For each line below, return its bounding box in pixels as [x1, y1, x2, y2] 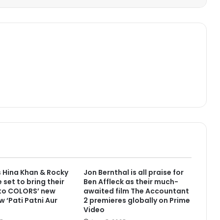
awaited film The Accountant [83, 186, 189, 196]
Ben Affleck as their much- [83, 177, 178, 187]
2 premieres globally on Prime [83, 195, 190, 206]
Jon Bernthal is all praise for [83, 167, 184, 178]
